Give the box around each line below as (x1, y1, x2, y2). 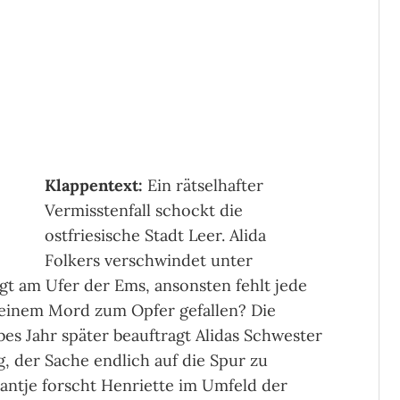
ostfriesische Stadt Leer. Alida (44, 225, 266, 246)
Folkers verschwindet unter (44, 250, 253, 271)
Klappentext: (44, 175, 143, 196)
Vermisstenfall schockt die (44, 200, 243, 221)
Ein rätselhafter (142, 175, 263, 196)
